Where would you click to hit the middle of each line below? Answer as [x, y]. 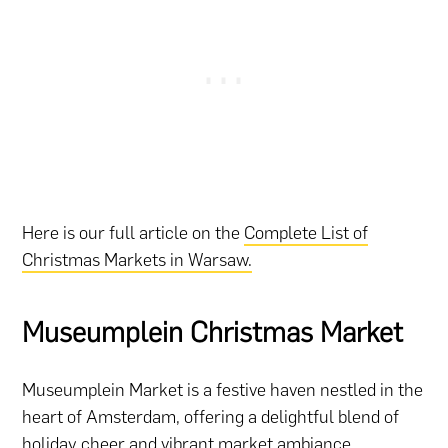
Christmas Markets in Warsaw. [137, 260]
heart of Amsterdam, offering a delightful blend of [211, 417]
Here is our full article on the [133, 233]
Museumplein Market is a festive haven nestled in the [223, 390]
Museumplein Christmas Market [213, 332]
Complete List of [306, 233]
